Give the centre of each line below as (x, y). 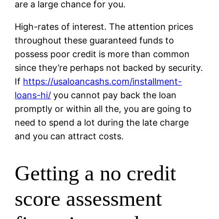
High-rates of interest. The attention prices (104, 26)
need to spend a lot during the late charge (102, 122)
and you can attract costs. (69, 136)
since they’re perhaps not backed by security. (109, 67)
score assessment (88, 199)
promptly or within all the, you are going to (103, 109)
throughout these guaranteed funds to (95, 40)
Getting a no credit (96, 174)
